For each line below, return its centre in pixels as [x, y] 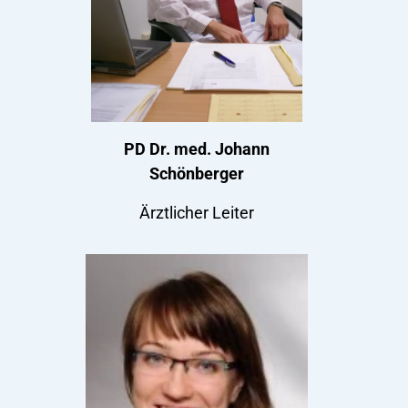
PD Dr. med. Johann [197, 149]
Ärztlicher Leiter [197, 213]
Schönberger [197, 174]
